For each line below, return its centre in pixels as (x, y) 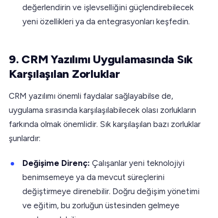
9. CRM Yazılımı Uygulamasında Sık (101, 59)
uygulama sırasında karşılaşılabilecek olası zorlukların (102, 110)
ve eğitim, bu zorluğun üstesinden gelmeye (101, 205)
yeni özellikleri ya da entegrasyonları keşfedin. (106, 21)
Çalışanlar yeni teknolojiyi (138, 163)
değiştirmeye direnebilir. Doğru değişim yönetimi (111, 191)
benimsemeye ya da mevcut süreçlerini (93, 177)
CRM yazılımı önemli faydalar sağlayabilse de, (91, 96)
